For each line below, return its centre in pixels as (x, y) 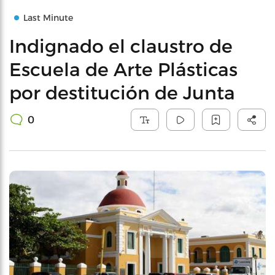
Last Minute (48, 17)
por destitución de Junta (122, 92)
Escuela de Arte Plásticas (123, 69)
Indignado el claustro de (121, 45)
